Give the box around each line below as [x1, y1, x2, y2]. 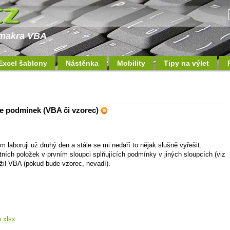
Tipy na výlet [164, 59, 209, 67]
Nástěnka [66, 59, 99, 67]
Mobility [117, 59, 145, 67]
